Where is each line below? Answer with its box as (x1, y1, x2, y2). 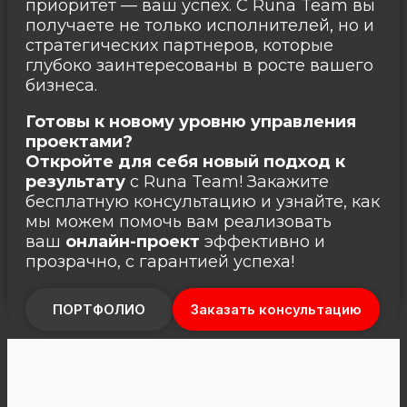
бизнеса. (25, 74, 97, 95)
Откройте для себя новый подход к (25, 151, 345, 172)
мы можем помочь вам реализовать (25, 211, 332, 232)
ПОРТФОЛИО (53, 300, 145, 318)
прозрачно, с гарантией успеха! (25, 251, 294, 272)
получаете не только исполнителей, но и (25, 15, 374, 35)
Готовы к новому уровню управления (25, 111, 356, 132)
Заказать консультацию (191, 300, 362, 318)
